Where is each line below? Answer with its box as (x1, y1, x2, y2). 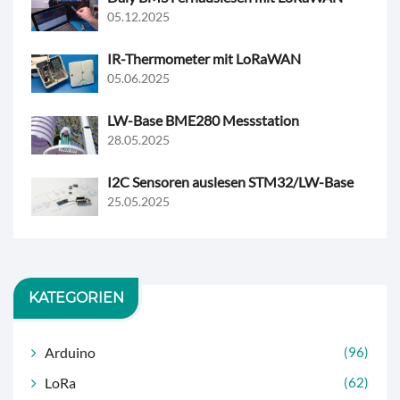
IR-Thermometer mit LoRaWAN (107, 49, 301, 67)
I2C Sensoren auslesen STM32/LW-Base (107, 172, 354, 190)
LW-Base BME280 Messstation (107, 111, 299, 129)
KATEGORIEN (28, 288, 124, 306)
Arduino (45, 343, 96, 361)
